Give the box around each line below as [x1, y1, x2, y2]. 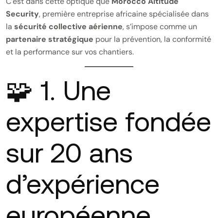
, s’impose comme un [123, 21, 197, 32]
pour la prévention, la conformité [93, 34, 211, 44]
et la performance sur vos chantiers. [6, 47, 134, 57]
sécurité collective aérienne [14, 21, 123, 32]
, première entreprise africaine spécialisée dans [39, 9, 209, 19]
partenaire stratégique [6, 34, 93, 44]
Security [6, 9, 39, 19]
